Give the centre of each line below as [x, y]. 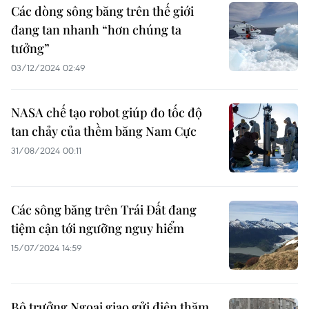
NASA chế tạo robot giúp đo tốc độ [107, 112]
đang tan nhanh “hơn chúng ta [96, 30]
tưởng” [30, 48]
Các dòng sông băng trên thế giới [102, 11]
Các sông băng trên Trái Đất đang [104, 210]
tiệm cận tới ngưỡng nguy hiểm [98, 228]
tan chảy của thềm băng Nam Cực [104, 131]
